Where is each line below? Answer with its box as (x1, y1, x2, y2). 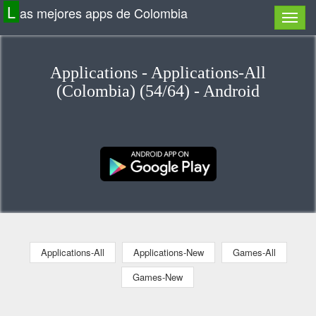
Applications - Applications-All (50, 63, 266, 82)
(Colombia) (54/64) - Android (56, 82, 260, 100)
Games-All (232, 245, 276, 259)
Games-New (133, 269, 183, 284)
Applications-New (133, 245, 204, 259)
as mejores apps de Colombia (20, 4, 188, 22)
